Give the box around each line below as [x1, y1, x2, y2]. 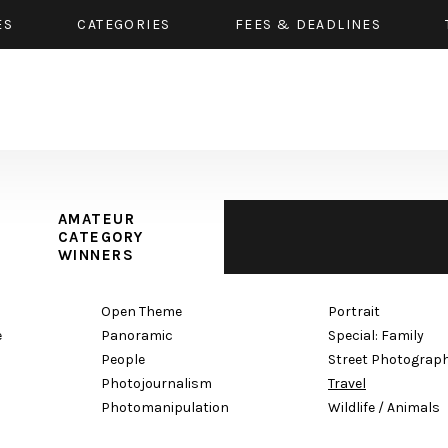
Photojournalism [101, 375, 212, 392]
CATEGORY [57, 228, 144, 246]
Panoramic [101, 327, 173, 344]
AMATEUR [57, 210, 135, 228]
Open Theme [101, 303, 182, 320]
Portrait [328, 303, 380, 320]
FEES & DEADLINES [234, 16, 382, 33]
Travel [328, 375, 366, 392]
